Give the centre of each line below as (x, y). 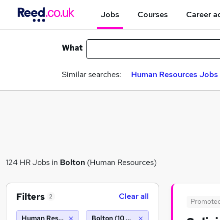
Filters (30, 196)
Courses (153, 14)
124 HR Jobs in (33, 162)
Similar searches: (92, 74)
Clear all (134, 196)
